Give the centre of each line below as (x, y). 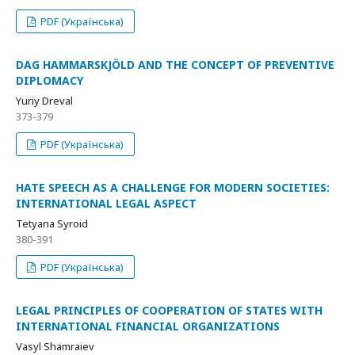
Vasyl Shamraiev (55, 346)
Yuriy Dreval (44, 101)
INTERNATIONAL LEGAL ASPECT (106, 203)
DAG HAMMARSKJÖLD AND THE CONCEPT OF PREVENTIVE (175, 65)
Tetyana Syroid (52, 223)
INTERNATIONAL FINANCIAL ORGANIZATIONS (148, 326)
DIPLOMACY (50, 80)
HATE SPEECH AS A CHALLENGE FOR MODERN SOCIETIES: (173, 187)
